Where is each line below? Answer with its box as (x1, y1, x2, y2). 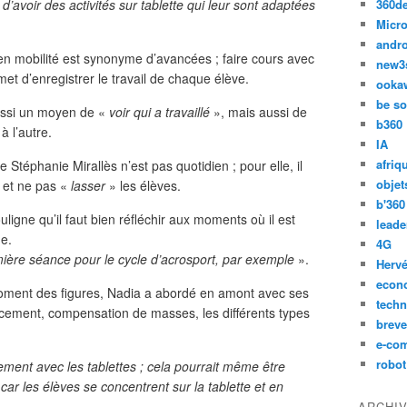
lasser (71, 176, 105, 194)
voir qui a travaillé (109, 103, 213, 121)
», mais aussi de (213, 103, 307, 121)
